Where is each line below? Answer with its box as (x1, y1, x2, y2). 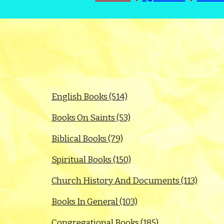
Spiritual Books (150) (51, 154, 131, 165)
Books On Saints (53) (51, 112, 130, 123)
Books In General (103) (51, 196, 137, 207)
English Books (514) (51, 91, 127, 102)
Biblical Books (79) (51, 133, 123, 144)
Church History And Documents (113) (51, 175, 197, 186)
